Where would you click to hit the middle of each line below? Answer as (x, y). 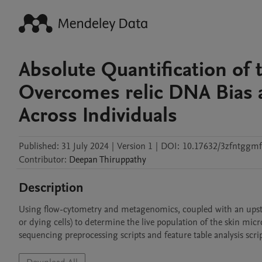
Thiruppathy (123, 160)
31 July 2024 (85, 146)
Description (51, 188)
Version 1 (135, 146)
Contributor (42, 160)
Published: (39, 146)
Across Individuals (98, 115)
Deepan (83, 160)
